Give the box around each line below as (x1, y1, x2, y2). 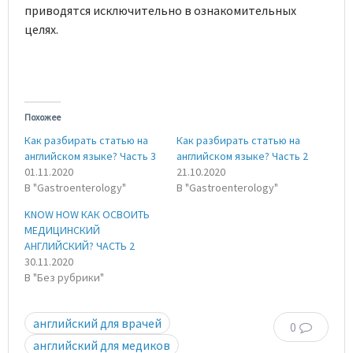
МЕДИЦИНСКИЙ (24, 222, 100, 237)
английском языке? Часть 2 (176, 148, 308, 163)
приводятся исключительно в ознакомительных (24, 2, 296, 19)
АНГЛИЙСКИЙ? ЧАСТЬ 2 (24, 238, 135, 253)
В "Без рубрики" (24, 269, 104, 284)
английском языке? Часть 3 (24, 148, 156, 163)
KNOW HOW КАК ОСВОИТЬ (24, 206, 150, 221)
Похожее (24, 110, 61, 123)
